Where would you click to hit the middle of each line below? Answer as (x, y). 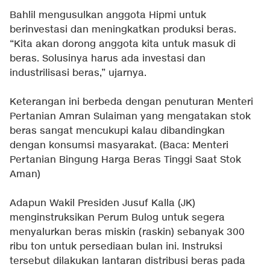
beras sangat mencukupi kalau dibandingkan (117, 131)
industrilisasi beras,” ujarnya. (78, 74)
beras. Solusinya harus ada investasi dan (108, 59)
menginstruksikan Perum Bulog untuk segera (117, 218)
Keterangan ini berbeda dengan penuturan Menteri (131, 102)
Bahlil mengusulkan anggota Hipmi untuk (108, 16)
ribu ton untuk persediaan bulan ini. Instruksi (116, 247)
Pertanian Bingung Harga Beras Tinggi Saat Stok (125, 160)
